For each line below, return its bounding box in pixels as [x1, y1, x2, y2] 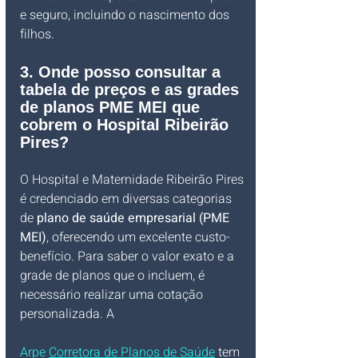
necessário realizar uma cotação [20, 285, 206, 304]
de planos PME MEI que [20, 98, 205, 116]
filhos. [20, 25, 54, 44]
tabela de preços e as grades [20, 81, 244, 98]
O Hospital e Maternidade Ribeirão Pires [20, 170, 247, 189]
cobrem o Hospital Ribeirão [20, 116, 233, 133]
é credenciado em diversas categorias [20, 189, 235, 209]
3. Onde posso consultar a [20, 63, 225, 81]
